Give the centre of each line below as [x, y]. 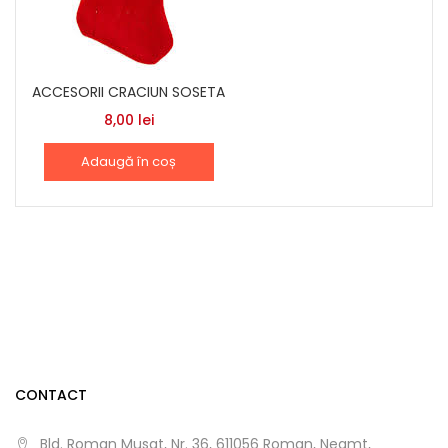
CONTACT [51, 395]
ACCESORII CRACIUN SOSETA [128, 92]
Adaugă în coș [128, 161]
